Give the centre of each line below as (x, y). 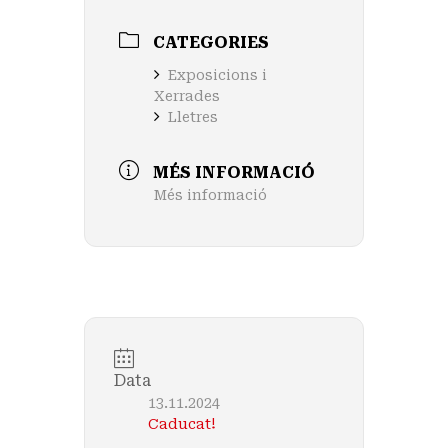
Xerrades (187, 95)
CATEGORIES (211, 42)
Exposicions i (217, 74)
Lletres (193, 116)
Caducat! (182, 423)
